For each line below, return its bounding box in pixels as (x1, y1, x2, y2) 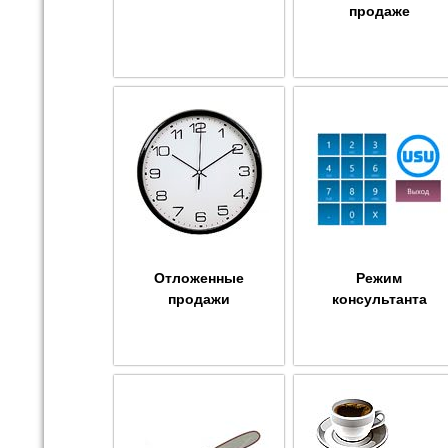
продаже (348, 3, 410, 20)
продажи (168, 291, 230, 308)
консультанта (331, 291, 427, 308)
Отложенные (154, 270, 244, 287)
